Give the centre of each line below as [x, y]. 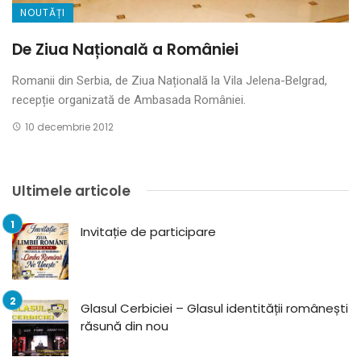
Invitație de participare [148, 231]
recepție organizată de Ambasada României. [129, 100]
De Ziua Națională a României [125, 49]
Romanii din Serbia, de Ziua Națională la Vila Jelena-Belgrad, [170, 80]
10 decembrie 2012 [69, 127]
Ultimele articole [71, 191]
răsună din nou [124, 326]
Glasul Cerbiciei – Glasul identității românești [214, 308]
